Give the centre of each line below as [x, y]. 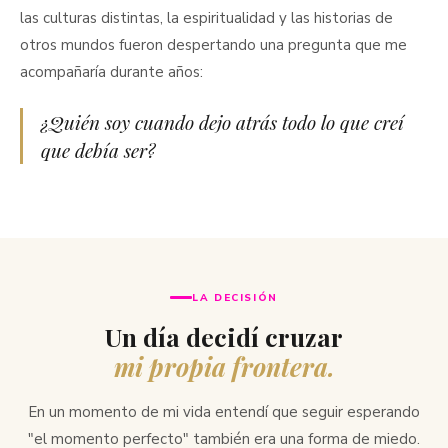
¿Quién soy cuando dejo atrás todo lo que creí [222, 121]
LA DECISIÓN [235, 297]
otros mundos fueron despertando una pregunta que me [213, 44]
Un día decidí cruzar [224, 336]
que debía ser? [98, 149]
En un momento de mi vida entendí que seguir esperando [224, 412]
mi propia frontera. [224, 366]
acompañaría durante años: [111, 71]
